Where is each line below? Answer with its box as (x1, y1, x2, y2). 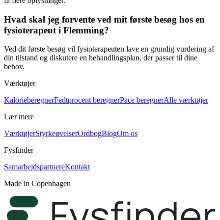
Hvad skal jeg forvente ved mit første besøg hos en (4, 14, 205, 25)
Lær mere (4, 112, 34, 121)
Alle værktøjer (164, 96, 208, 105)
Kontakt (65, 163, 90, 171)
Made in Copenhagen (4, 179, 71, 188)
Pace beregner (120, 96, 164, 105)
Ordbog (78, 129, 102, 138)
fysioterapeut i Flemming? (4, 25, 109, 35)
